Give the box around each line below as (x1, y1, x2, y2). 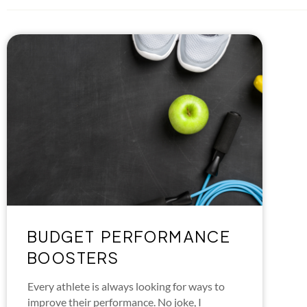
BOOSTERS (27, 249, 120, 268)
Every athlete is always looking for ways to (27, 280, 225, 293)
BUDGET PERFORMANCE (27, 228, 232, 247)
